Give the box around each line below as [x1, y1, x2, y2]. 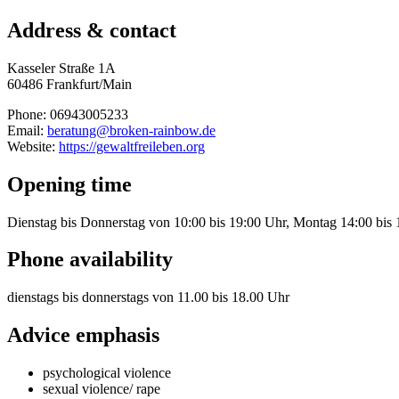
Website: [7, 138, 59, 154]
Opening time [7, 172, 132, 196]
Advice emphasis [7, 323, 159, 347]
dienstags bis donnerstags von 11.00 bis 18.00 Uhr [7, 289, 289, 305]
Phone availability [7, 248, 173, 272]
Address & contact [7, 18, 176, 42]
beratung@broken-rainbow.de [47, 122, 216, 138]
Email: [7, 122, 47, 138]
